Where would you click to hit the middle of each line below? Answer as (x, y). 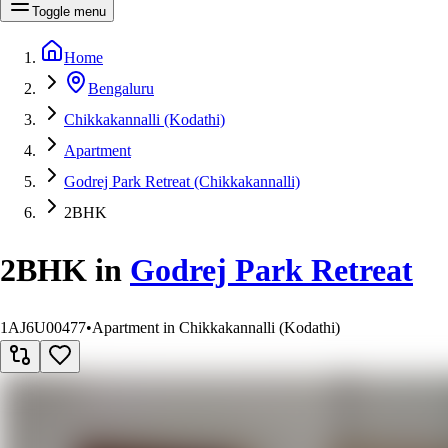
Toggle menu (69, 11)
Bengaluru (121, 88)
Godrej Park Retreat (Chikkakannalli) (182, 181)
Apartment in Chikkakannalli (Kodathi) (216, 327)
